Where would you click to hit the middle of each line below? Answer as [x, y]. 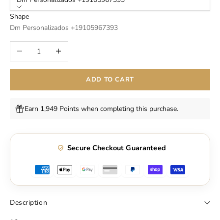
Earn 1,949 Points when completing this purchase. [101, 109]
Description [29, 203]
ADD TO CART [110, 79]
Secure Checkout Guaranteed [117, 148]
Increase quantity [74, 47]
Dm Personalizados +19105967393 [64, 28]
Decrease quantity [37, 47]
